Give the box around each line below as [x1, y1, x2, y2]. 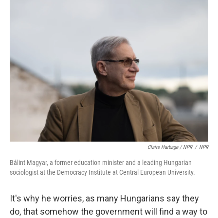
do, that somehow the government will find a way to [10, 206, 207, 217]
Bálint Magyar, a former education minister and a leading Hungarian [10, 158, 192, 166]
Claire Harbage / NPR [147, 144, 192, 150]
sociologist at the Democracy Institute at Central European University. [10, 168, 195, 176]
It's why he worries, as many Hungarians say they [10, 193, 199, 203]
